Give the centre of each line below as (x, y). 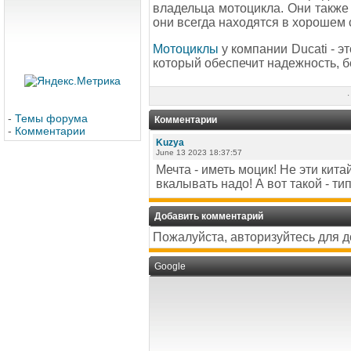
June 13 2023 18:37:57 (199, 152)
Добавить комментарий (209, 216)
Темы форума (51, 118)
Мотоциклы (186, 49)
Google (170, 266)
